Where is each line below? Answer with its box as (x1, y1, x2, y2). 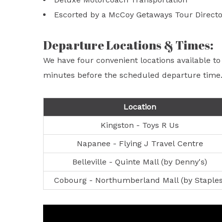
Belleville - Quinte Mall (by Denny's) (72, 157, 207, 166)
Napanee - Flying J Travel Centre (76, 139, 203, 148)
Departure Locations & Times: (43, 37, 214, 53)
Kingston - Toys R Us (101, 120, 179, 130)
